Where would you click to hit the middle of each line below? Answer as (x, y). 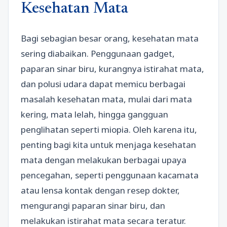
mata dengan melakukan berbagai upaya (104, 160)
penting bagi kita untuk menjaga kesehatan (108, 145)
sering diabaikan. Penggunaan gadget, (98, 54)
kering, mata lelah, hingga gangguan (94, 115)
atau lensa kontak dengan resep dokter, (100, 191)
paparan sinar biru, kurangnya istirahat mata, (112, 69)
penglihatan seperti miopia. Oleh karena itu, (109, 130)
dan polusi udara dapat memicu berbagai (103, 84)
